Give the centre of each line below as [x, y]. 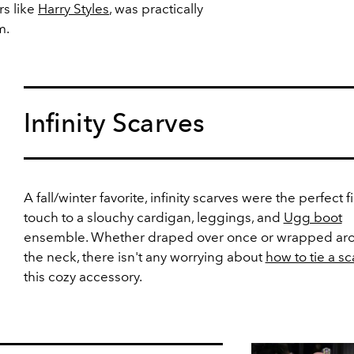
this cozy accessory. [83, 277]
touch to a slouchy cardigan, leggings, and [153, 217]
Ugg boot [313, 217]
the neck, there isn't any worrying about [144, 257]
